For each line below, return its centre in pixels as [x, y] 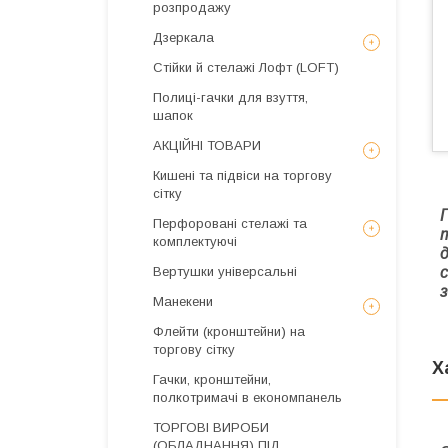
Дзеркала [183, 37]
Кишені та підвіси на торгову [242, 175]
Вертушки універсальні [225, 271]
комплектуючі [195, 241]
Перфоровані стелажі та [230, 223]
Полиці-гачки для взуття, [230, 97]
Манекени [183, 301]
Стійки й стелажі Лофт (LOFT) [246, 67]
